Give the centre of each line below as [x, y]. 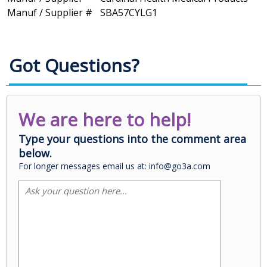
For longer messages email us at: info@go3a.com [114, 166]
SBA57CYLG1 [129, 13]
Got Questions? [74, 66]
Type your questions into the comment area [132, 139]
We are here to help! [105, 120]
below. [35, 153]
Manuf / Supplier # [50, 13]
